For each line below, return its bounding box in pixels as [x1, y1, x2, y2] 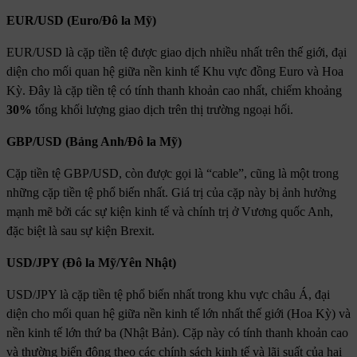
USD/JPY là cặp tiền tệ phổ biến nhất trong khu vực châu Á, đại [6, 287, 330, 301]
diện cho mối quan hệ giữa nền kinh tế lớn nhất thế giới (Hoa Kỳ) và [6, 306, 351, 320]
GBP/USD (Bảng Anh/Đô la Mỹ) [6, 134, 182, 148]
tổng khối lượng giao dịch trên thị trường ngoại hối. [32, 102, 293, 116]
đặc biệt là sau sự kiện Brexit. [6, 223, 155, 237]
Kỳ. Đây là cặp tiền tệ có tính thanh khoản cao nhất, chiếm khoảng [6, 83, 342, 97]
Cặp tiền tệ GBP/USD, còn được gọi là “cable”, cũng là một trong [6, 166, 339, 180]
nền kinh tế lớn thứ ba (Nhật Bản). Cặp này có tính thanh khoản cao [6, 325, 348, 339]
